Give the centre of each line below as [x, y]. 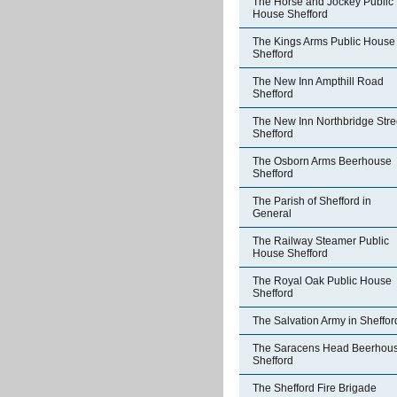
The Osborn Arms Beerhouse [322, 161]
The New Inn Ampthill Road [318, 82]
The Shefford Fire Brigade [315, 388]
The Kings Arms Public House [324, 42]
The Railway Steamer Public [321, 241]
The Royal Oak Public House [322, 281]
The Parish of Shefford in [312, 201]
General [272, 214]
